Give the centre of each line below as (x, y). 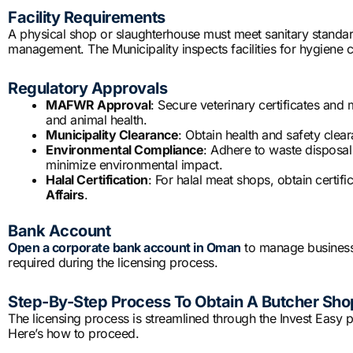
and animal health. (96, 120)
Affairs (65, 195)
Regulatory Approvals (87, 89)
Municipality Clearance (112, 135)
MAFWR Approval (98, 105)
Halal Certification (97, 180)
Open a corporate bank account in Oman (124, 248)
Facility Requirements (87, 18)
